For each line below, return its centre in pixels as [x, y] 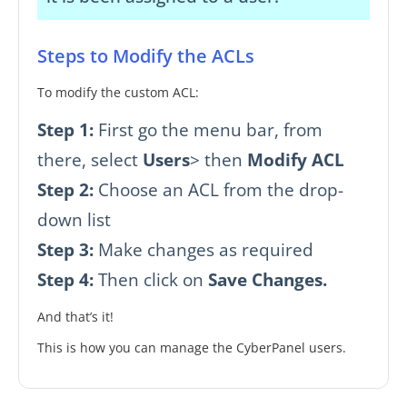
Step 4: [65, 280]
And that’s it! [75, 317]
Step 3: [65, 250]
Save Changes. [268, 280]
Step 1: [65, 130]
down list [74, 220]
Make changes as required [203, 250]
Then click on [151, 280]
